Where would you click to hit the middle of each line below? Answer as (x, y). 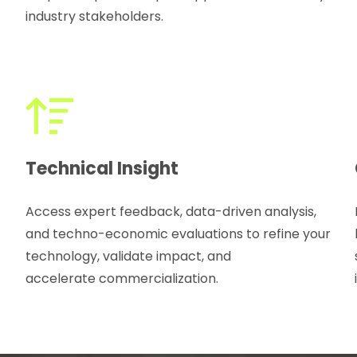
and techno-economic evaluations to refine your (178, 234)
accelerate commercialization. (122, 279)
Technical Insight (102, 169)
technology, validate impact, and (129, 257)
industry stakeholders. (95, 16)
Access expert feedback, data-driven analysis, (171, 212)
